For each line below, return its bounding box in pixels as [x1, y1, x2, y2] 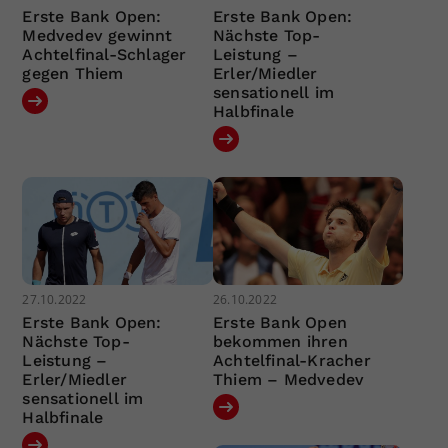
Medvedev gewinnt [22, 26, 173, 46]
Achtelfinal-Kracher [212, 350, 371, 370]
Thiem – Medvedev [212, 369, 365, 389]
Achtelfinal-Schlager [22, 45, 187, 65]
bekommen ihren [212, 331, 348, 351]
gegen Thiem [22, 64, 124, 84]
